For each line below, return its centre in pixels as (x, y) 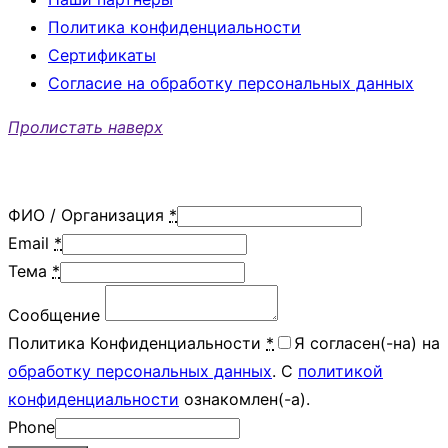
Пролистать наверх (85, 127)
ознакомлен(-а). (244, 399)
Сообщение (54, 315)
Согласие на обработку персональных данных (231, 83)
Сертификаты (102, 55)
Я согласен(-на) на (367, 343)
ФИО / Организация (86, 215)
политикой (340, 371)
